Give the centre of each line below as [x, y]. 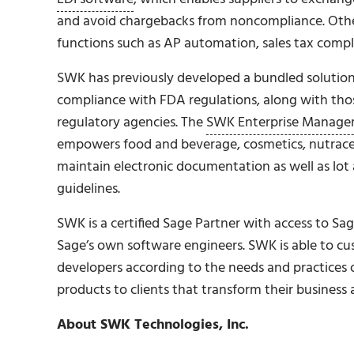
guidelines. [88, 189]
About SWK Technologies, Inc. [153, 325]
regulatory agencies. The [132, 122]
